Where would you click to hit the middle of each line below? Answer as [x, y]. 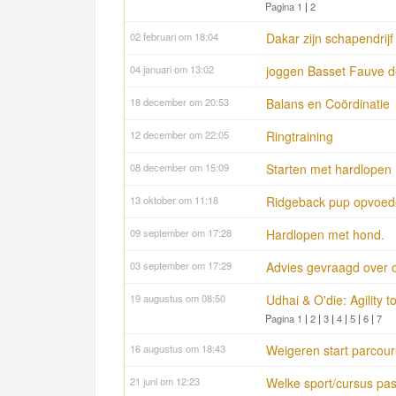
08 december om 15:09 [179, 168]
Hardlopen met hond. [325, 235]
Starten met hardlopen [329, 169]
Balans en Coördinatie [328, 104]
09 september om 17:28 [181, 233]
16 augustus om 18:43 [178, 349]
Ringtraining [300, 137]
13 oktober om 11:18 [174, 200]
